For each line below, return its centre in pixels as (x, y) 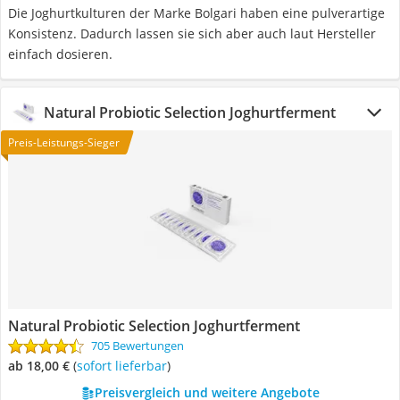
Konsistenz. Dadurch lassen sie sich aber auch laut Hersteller (192, 33)
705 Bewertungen (137, 346)
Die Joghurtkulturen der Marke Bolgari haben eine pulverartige (196, 13)
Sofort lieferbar (125, 366)
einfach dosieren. (60, 54)
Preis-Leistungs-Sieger (64, 142)
